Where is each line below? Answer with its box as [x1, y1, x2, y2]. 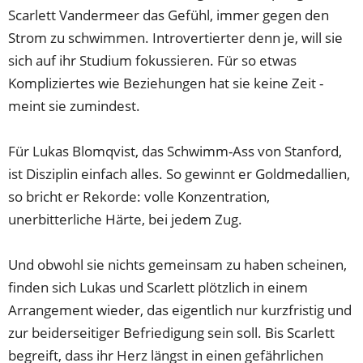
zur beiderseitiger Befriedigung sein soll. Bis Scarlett [8, 323, 335, 343]
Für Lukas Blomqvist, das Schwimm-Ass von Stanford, [8, 142, 343, 161]
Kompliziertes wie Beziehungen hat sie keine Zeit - [8, 74, 324, 93]
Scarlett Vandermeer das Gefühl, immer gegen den [8, 6, 330, 25]
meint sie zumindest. [8, 96, 141, 116]
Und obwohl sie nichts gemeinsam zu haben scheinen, [8, 255, 348, 275]
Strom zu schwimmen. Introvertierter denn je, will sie [8, 28, 344, 48]
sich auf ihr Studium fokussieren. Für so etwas [8, 51, 297, 70]
